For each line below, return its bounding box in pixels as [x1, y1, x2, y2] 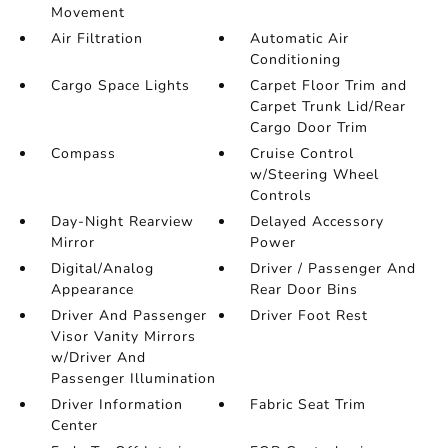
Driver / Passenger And [250, 259, 417, 278]
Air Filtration [50, 29, 143, 48]
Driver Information [50, 395, 183, 414]
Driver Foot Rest [250, 306, 369, 325]
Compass [50, 144, 116, 163]
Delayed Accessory [250, 212, 385, 231]
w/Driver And [50, 348, 146, 367]
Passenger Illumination [50, 369, 216, 388]
